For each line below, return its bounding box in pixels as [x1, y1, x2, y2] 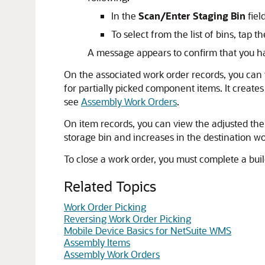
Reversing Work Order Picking [64, 212, 191, 225]
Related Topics [64, 177, 156, 195]
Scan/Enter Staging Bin [138, 9, 245, 22]
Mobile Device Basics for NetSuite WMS [64, 224, 231, 237]
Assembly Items [64, 236, 130, 248]
